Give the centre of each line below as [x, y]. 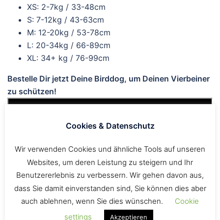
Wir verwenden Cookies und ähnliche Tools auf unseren [110, 149]
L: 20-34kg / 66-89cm [69, 45]
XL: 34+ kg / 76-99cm [68, 58]
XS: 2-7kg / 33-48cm [66, 7]
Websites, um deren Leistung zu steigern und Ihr [110, 162]
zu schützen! [32, 91]
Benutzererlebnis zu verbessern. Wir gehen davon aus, [110, 175]
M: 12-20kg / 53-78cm [69, 32]
